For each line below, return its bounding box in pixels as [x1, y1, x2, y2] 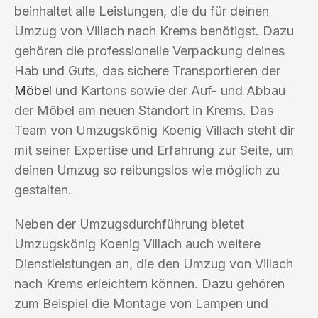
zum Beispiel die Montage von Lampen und [14, 295, 268, 311]
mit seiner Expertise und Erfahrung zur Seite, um [14, 142, 294, 158]
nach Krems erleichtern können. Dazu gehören [14, 275, 285, 291]
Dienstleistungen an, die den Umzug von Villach [14, 256, 293, 271]
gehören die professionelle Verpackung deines [14, 43, 285, 58]
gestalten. [14, 182, 72, 197]
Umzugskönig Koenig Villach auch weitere [14, 236, 261, 251]
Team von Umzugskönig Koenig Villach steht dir [14, 122, 295, 138]
